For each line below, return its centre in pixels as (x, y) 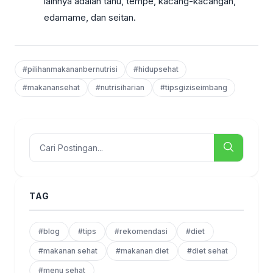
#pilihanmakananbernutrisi (70, 69)
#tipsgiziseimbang (194, 87)
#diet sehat (207, 250)
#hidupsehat (156, 69)
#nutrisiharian (120, 87)
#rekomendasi (141, 231)
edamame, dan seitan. (90, 17)
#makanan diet (142, 250)
